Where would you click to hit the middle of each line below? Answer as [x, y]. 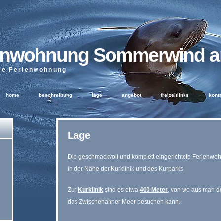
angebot [131, 95]
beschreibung [55, 95]
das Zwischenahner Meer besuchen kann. [124, 202]
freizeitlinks [175, 95]
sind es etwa [121, 190]
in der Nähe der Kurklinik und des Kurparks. [126, 168]
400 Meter [154, 190]
